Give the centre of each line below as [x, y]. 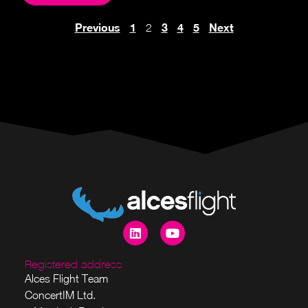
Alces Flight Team [66, 278]
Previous [97, 27]
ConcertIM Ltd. [60, 295]
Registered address [73, 264]
